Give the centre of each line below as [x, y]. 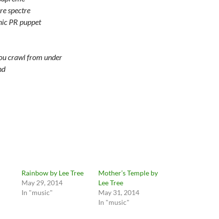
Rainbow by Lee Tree [53, 173]
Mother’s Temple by [128, 173]
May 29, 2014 [42, 183]
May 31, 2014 [119, 192]
